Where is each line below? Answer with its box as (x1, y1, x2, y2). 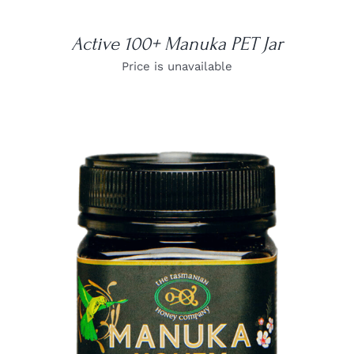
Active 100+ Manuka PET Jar (71, 32, 283, 55)
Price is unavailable (122, 58, 232, 73)
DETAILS (154, 299, 200, 311)
